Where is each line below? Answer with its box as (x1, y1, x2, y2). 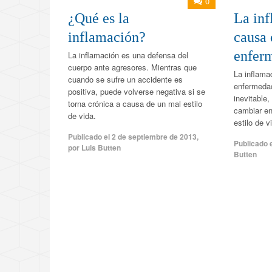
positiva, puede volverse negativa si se (68, 85, 205, 97)
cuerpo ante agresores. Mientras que (68, 61, 197, 73)
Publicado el (68, 131, 112, 142)
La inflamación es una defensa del (68, 49, 188, 61)
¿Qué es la (68, 10, 129, 26)
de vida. (68, 109, 96, 121)
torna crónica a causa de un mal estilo (68, 97, 202, 109)
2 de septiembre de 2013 (112, 131, 197, 142)
